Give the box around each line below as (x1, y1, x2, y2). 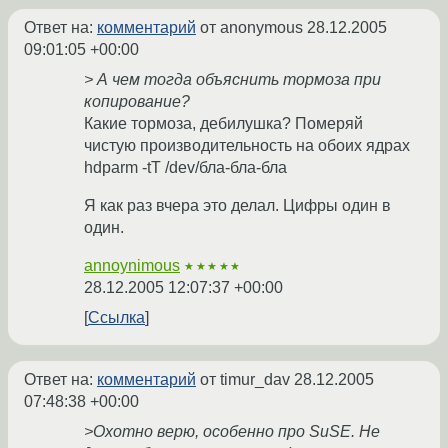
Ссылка (88, 309, 145, 327)
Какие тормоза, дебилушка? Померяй (84, 115, 363, 133)
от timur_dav (196, 371, 294, 389)
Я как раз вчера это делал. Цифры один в (84, 197, 391, 215)
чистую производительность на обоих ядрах (84, 137, 410, 155)
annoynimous (84, 257, 180, 275)
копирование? (84, 93, 190, 111)
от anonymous (196, 19, 307, 37)
